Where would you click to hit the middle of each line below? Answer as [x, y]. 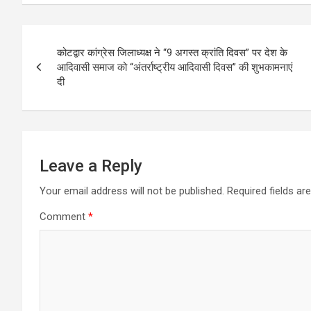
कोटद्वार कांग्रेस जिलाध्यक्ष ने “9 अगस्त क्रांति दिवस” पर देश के [172, 52]
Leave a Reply [91, 166]
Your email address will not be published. [132, 191]
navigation [73, 66]
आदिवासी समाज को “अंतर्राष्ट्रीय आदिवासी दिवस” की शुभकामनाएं [175, 67]
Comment [64, 216]
